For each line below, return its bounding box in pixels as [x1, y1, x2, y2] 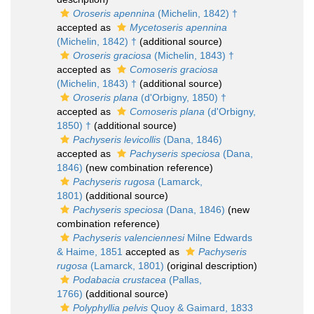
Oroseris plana [73, 92, 138, 103]
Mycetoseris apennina [130, 22, 227, 33]
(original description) [164, 260, 257, 271]
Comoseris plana [130, 106, 205, 117]
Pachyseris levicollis [73, 134, 161, 145]
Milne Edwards [184, 232, 252, 243]
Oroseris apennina [73, 8, 155, 19]
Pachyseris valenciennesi [73, 232, 184, 243]
